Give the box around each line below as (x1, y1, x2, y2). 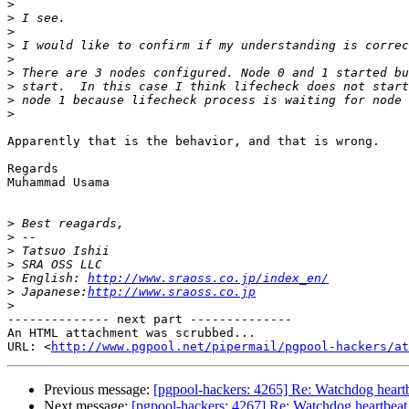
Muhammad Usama (7, 175, 110, 190)
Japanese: (15, 285, 88, 299)
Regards (7, 162, 58, 176)
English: (15, 271, 88, 286)
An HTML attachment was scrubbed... (7, 326, 256, 341)
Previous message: (44, 382, 153, 398)
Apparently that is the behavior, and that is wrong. (7, 134, 380, 149)
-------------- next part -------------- (7, 312, 292, 327)
